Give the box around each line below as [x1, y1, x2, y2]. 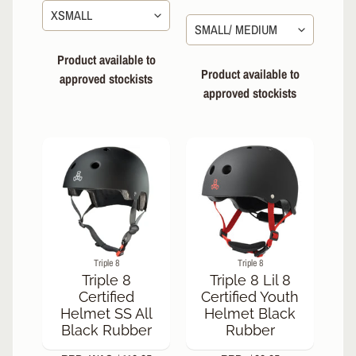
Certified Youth [201, 288, 299, 306]
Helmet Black [204, 305, 296, 323]
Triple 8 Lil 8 [209, 272, 291, 289]
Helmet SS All [60, 305, 153, 323]
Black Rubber [60, 322, 152, 339]
